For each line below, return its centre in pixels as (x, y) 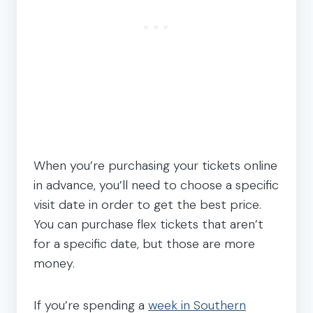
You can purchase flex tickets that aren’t (148, 224)
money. (54, 263)
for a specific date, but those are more (144, 243)
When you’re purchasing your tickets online (155, 165)
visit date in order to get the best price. (147, 204)
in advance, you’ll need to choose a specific (156, 185)
